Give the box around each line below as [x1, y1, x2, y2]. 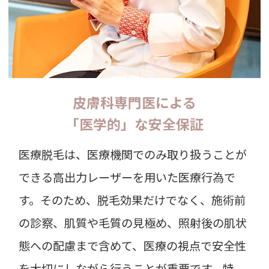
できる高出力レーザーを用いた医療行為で [19, 169, 236, 186]
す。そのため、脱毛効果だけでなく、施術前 [19, 192, 246, 209]
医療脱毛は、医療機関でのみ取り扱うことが [19, 146, 247, 163]
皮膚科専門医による [73, 92, 196, 112]
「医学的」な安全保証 [65, 113, 204, 134]
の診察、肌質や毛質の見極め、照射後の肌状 [19, 214, 247, 232]
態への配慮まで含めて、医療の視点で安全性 [19, 237, 247, 255]
